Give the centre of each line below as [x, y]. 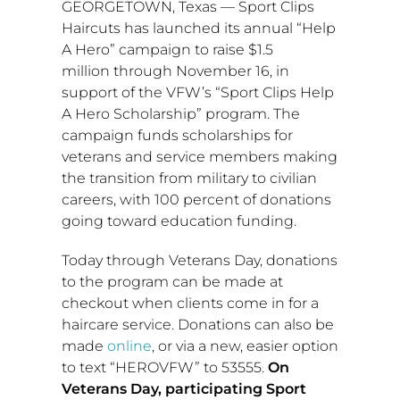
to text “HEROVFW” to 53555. [164, 367]
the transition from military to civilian [189, 178]
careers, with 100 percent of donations [196, 199]
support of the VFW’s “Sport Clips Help [197, 92]
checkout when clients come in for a [190, 303]
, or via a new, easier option [245, 346]
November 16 [222, 71]
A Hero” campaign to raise [154, 49]
